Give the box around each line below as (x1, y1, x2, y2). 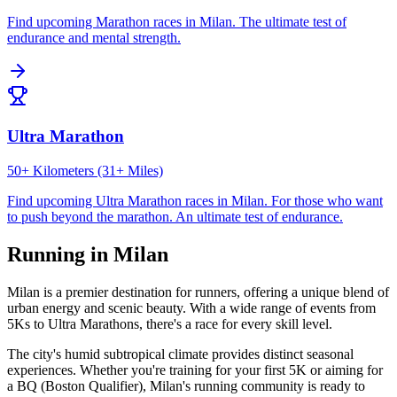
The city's (7, 346, 65, 362)
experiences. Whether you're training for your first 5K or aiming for (7, 362, 383, 378)
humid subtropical (65, 346, 165, 362)
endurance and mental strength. (7, 30, 181, 46)
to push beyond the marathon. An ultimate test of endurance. (7, 208, 343, 224)
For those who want (271, 192, 383, 208)
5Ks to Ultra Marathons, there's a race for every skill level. (7, 315, 332, 331)
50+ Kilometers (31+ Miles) (7, 162, 163, 178)
